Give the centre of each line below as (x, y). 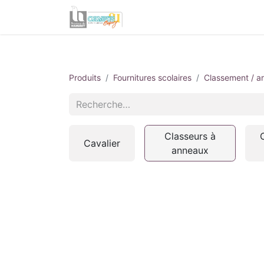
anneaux (190, 150)
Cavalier (102, 143)
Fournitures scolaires (152, 77)
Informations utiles (184, 17)
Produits (85, 77)
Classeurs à (190, 136)
